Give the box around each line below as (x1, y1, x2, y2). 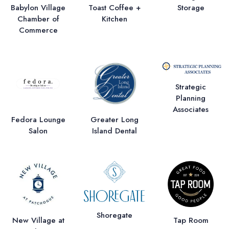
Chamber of (17, 13, 59, 25)
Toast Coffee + (88, 2, 141, 14)
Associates (173, 103, 209, 115)
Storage (177, 2, 204, 13)
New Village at (12, 215, 64, 226)
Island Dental (91, 125, 137, 137)
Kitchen (101, 13, 127, 25)
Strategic (175, 81, 207, 93)
